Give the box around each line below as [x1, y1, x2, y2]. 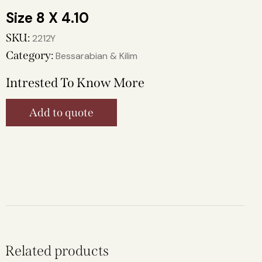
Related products [5, 243, 109, 260]
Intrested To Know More [6, 74, 144, 91]
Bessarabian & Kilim [56, 49, 137, 62]
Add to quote [29, 105, 94, 119]
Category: [6, 48, 56, 62]
